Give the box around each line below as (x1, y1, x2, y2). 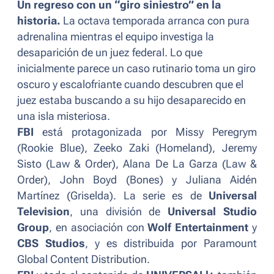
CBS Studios (17, 237, 85, 250)
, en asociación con (49, 221, 148, 234)
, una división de (70, 206, 168, 218)
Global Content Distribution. (17, 253, 150, 266)
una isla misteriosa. (17, 110, 110, 123)
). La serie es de (109, 190, 209, 202)
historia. (17, 15, 61, 28)
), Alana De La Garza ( (112, 158, 226, 171)
